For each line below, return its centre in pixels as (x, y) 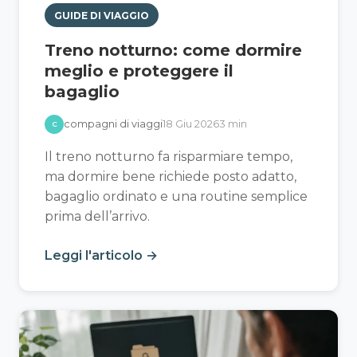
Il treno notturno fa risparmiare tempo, (169, 157)
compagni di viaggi (113, 124)
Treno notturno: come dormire (173, 51)
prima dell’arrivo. (97, 217)
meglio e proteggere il (139, 71)
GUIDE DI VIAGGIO (102, 15)
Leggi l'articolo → (101, 256)
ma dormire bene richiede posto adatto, (171, 177)
